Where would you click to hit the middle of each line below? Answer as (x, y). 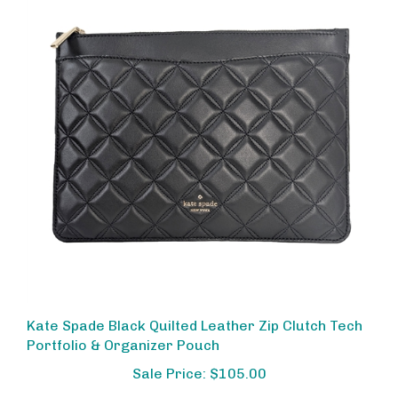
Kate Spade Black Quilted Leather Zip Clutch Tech (195, 310)
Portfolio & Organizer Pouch (123, 330)
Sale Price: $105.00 (199, 358)
